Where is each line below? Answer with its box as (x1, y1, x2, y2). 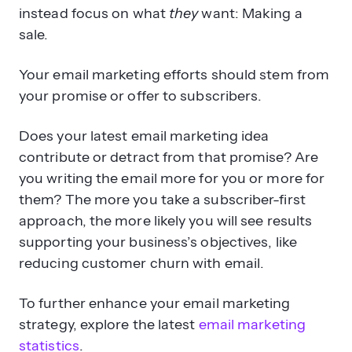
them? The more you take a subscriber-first (19, 190, 306, 208)
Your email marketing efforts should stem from (19, 65, 330, 83)
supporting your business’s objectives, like (19, 233, 297, 251)
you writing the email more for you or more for (19, 169, 325, 187)
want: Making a (198, 4, 302, 22)
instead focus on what (19, 4, 169, 22)
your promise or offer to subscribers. (19, 86, 262, 104)
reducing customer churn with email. (19, 254, 265, 272)
